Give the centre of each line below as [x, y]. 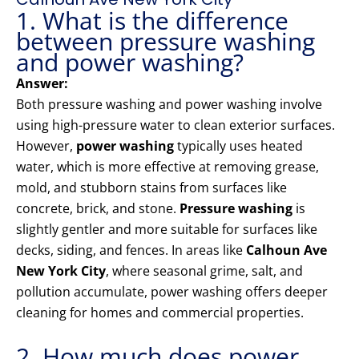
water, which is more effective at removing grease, [167, 167]
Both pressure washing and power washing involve [169, 105]
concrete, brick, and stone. [98, 209]
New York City [61, 271]
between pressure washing [165, 42]
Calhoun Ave [286, 250]
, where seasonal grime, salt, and [204, 271]
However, [46, 146]
